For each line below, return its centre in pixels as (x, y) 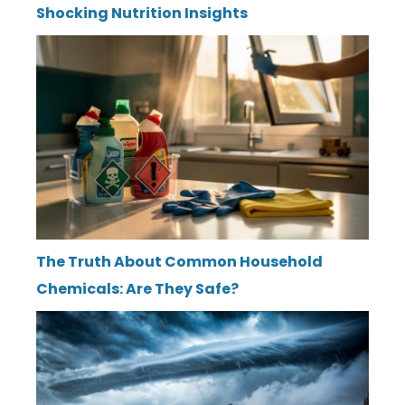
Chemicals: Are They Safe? (137, 288)
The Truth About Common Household (179, 261)
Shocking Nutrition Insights (142, 14)
